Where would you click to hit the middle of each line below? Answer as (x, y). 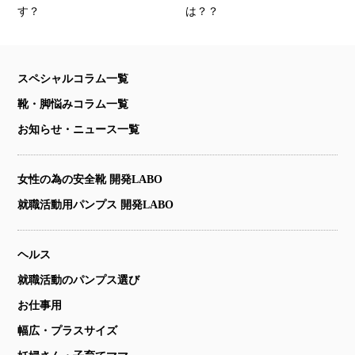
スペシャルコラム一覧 (73, 79)
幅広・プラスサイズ (68, 331)
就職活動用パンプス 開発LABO (96, 205)
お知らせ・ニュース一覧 (79, 130)
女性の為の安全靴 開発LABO (90, 180)
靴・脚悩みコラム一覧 (73, 105)
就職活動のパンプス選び (79, 281)
